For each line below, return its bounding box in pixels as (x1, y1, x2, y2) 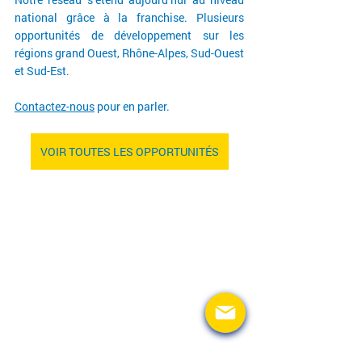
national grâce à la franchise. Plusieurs (15, 10, 244, 26)
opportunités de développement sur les (15, 27, 244, 44)
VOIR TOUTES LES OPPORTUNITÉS (40, 144, 219, 160)
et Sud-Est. (15, 63, 69, 79)
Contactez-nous (15, 99, 95, 115)
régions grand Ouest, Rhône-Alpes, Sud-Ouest (15, 45, 244, 61)
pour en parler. (95, 99, 170, 115)
